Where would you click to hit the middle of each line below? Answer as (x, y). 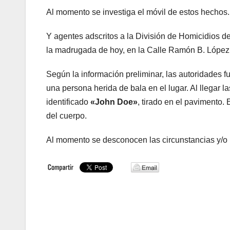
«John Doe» (114, 102)
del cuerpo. (68, 116)
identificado (68, 102)
